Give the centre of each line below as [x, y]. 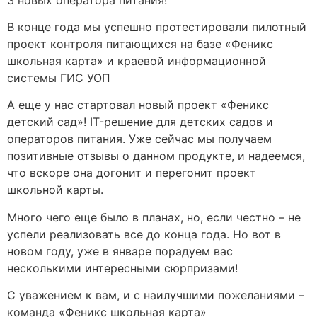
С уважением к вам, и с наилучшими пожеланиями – [156, 295]
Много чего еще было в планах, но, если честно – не [154, 217]
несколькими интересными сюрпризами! [122, 268]
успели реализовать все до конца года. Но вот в [144, 234]
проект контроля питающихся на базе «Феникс [140, 44]
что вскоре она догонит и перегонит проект [132, 173]
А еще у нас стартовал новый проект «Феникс [138, 105]
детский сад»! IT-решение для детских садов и [140, 122]
